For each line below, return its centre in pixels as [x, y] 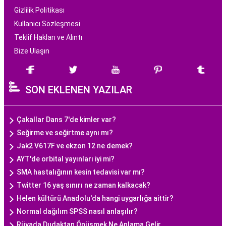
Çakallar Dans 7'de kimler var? [66, 120]
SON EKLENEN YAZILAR [79, 90]
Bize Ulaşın [32, 51]
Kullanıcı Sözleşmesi [47, 24]
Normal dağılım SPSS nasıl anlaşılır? [77, 211]
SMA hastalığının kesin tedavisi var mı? [81, 172]
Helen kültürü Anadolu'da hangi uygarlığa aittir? [95, 198]
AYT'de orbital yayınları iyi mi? [66, 159]
